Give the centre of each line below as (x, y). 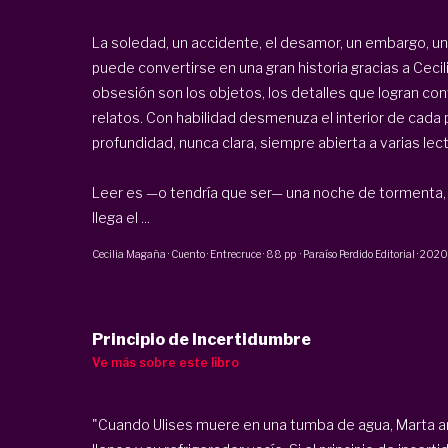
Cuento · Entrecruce (215, 254)
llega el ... (120, 218)
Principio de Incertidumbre (201, 339)
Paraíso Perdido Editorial (358, 254)
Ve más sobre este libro (165, 362)
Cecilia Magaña (128, 254)
